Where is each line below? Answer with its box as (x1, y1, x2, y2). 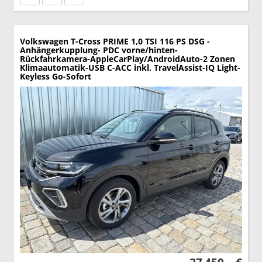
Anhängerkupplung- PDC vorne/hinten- (20, 44, 178, 56)
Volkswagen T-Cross (20, 35, 101, 47)
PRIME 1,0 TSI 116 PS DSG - (103, 35, 210, 47)
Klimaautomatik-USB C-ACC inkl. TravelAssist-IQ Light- (20, 61, 240, 73)
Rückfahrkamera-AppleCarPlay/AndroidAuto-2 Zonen (20, 53, 235, 64)
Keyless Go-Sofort (20, 70, 91, 82)
